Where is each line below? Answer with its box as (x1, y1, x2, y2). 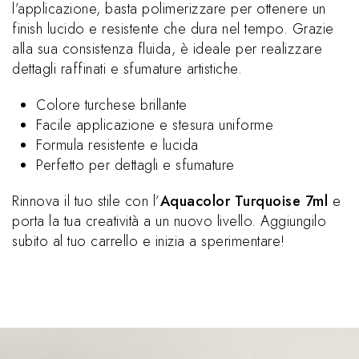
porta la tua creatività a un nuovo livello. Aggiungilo (12, 211, 326, 232)
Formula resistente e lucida (36, 135, 199, 156)
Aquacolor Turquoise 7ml (159, 191, 328, 212)
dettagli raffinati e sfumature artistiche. (12, 58, 242, 80)
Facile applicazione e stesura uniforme (36, 115, 273, 136)
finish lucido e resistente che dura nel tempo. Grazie (12, 18, 334, 40)
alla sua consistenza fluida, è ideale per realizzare (12, 38, 322, 60)
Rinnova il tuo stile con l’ (12, 191, 160, 212)
